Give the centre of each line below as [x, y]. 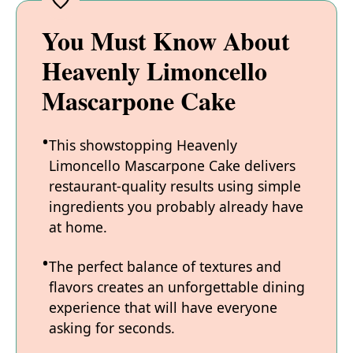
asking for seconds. [112, 328]
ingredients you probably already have [176, 207]
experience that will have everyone [163, 308]
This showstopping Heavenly [143, 145]
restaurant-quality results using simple [175, 186]
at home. [78, 227]
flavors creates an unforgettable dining [177, 287]
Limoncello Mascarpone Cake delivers [172, 166]
